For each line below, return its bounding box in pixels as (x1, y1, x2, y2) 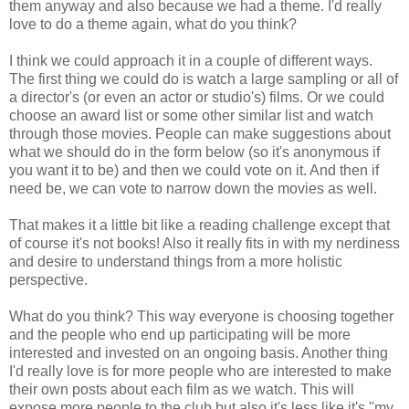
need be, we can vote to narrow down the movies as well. (9, 180, 377, 196)
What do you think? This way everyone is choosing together (9, 308, 393, 324)
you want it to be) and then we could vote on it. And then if (9, 162, 379, 178)
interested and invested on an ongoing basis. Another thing (9, 344, 388, 361)
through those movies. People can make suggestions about (9, 125, 391, 142)
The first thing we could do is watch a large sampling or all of (9, 70, 398, 87)
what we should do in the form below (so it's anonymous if (9, 143, 380, 160)
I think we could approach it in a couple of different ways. (9, 52, 372, 68)
